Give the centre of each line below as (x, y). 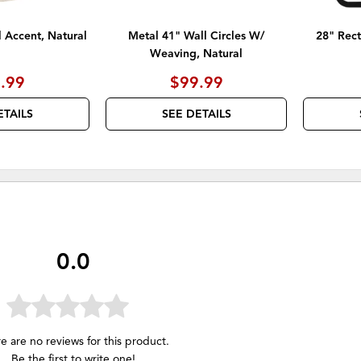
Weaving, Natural (197, 54)
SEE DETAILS (196, 114)
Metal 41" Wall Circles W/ (197, 36)
